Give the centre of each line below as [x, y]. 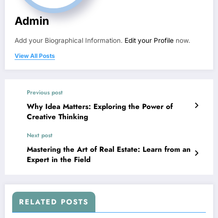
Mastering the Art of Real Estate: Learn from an [109, 150]
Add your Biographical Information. [70, 41]
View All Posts [35, 56]
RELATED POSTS [54, 202]
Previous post [45, 93]
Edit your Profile [149, 41]
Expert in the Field [59, 160]
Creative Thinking [57, 117]
